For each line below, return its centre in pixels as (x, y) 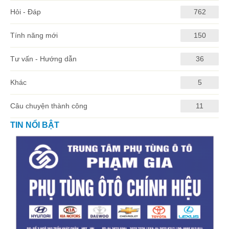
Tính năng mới (34, 36)
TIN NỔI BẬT (35, 125)
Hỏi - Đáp (26, 12)
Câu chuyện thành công (49, 106)
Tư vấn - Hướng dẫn (43, 59)
